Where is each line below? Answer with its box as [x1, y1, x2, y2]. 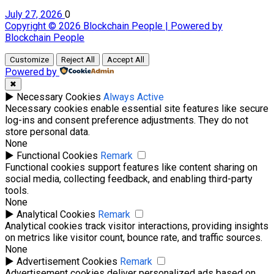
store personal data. [5, 125, 90, 138]
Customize [10, 54, 49, 64]
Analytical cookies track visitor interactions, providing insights [5, 220, 268, 232]
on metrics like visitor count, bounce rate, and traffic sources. [5, 231, 262, 243]
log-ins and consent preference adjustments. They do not [5, 114, 248, 126]
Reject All [61, 54, 95, 64]
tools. [5, 184, 29, 196]
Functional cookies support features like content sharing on [5, 161, 257, 173]
